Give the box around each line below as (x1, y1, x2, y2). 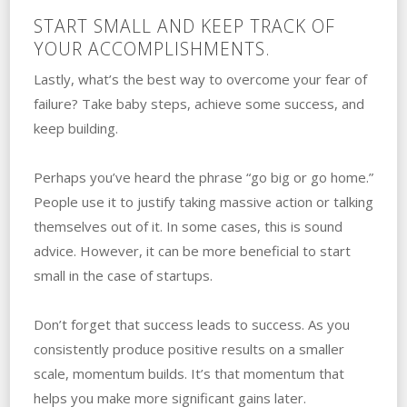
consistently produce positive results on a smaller (33, 339, 344, 358)
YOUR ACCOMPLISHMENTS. (33, 35, 271, 61)
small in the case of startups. (33, 265, 213, 284)
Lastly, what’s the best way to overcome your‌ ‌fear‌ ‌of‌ (33, 69, 367, 88)
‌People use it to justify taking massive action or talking (33, 192, 373, 211)
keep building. (33, 118, 118, 137)
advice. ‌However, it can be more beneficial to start (33, 241, 351, 260)
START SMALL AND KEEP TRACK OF (33, 13, 335, 38)
